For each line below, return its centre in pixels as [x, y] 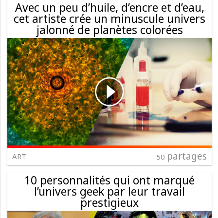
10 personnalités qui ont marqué [109, 180]
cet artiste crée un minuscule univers [109, 18]
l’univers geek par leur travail [109, 191]
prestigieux [109, 202]
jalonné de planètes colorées [109, 29]
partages [187, 156]
